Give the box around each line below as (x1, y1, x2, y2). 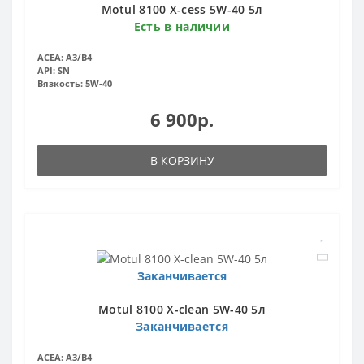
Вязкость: (37, 77, 83, 90)
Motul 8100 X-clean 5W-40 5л (97, 301, 266, 317)
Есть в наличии (133, 19, 231, 35)
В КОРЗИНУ (149, 153, 214, 169)
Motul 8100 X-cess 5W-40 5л (101, 2, 263, 18)
